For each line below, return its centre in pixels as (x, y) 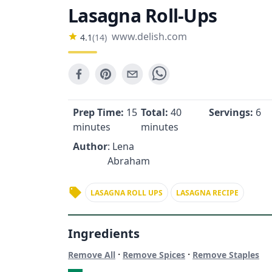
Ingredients (104, 233)
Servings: (232, 112)
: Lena (121, 146)
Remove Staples (226, 255)
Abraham (129, 161)
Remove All (92, 255)
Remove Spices (154, 255)
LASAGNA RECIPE (207, 193)
